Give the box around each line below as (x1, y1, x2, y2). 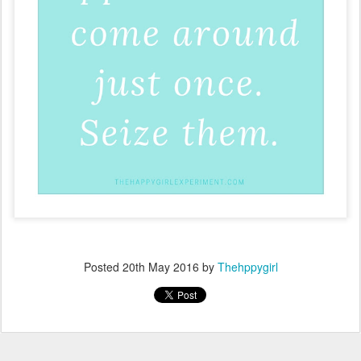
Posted (83, 259, 122, 275)
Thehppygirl (217, 259, 278, 275)
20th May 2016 (122, 259, 199, 275)
